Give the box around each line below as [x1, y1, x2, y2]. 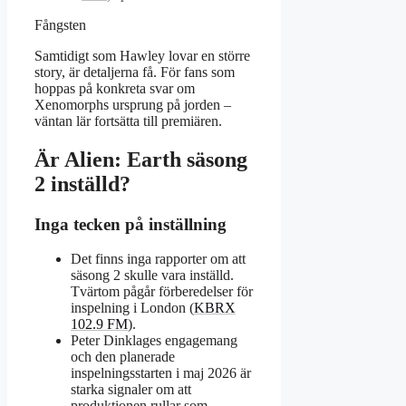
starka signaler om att [71, 382, 191, 398]
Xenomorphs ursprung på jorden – [34, 96, 231, 112]
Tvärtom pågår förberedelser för [71, 284, 253, 300]
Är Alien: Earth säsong [34, 147, 247, 171]
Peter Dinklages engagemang [71, 333, 237, 349]
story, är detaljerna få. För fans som [34, 63, 235, 80]
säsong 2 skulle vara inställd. [71, 267, 234, 284]
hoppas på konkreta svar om [34, 80, 195, 96]
